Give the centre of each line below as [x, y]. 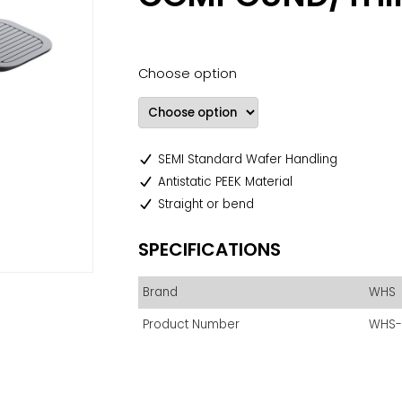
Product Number [191, 324]
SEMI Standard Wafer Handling [247, 159]
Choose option [188, 74]
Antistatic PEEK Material [225, 182]
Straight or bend [205, 204]
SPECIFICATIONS [210, 249]
